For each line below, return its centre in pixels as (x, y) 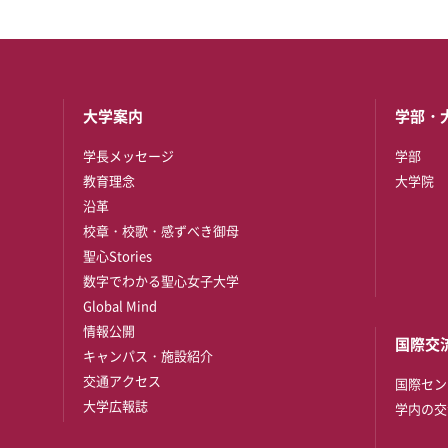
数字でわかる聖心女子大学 (161, 280)
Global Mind (120, 305)
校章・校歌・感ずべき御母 (161, 230)
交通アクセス (122, 380)
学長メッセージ (128, 155)
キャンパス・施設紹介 (148, 355)
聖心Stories (117, 255)
